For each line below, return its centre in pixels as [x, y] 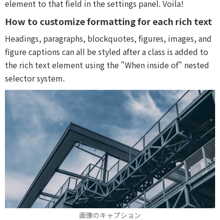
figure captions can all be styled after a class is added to [107, 51]
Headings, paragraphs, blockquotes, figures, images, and [108, 38]
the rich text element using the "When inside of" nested [107, 65]
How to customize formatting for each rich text [109, 21]
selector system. [35, 78]
